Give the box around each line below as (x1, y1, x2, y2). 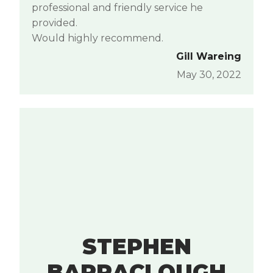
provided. (32, 17, 77, 29)
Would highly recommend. (32, 32, 163, 44)
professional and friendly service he (32, 2, 203, 14)
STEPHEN (82, 233, 191, 260)
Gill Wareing (176, 51, 241, 63)
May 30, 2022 (177, 69, 241, 81)
